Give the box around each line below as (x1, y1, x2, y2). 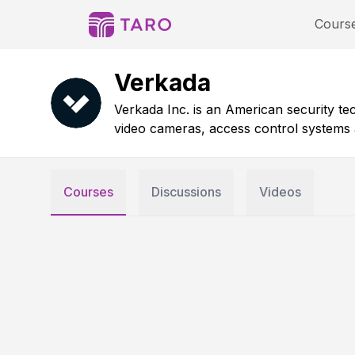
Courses (63, 184, 113, 200)
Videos (259, 184, 301, 200)
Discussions (151, 184, 221, 200)
